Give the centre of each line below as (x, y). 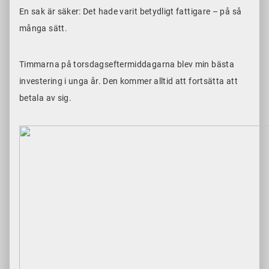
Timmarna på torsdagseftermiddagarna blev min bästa (127, 65)
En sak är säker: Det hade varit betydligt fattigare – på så (131, 12)
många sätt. (45, 29)
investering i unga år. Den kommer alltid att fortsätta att (128, 81)
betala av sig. (47, 98)
